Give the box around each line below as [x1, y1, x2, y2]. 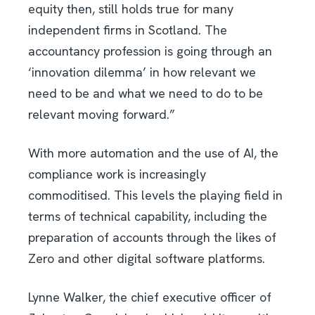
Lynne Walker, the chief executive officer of [28, 288, 271, 305]
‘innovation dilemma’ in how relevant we [28, 63, 256, 80]
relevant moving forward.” [28, 105, 175, 122]
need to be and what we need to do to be [28, 84, 263, 101]
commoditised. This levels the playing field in [28, 186, 283, 203]
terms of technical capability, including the [28, 207, 267, 224]
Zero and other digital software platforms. [28, 250, 265, 266]
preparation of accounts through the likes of [28, 229, 276, 245]
